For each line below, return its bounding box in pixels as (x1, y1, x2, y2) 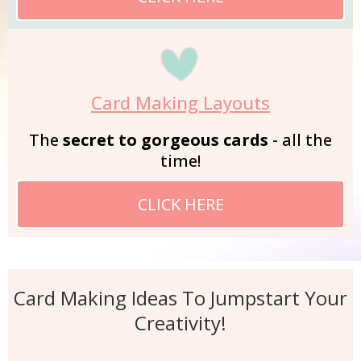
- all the (268, 128, 332, 151)
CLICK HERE (137, 193, 224, 215)
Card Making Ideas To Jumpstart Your (14, 284, 347, 311)
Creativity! (135, 309, 226, 336)
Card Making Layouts (91, 89, 270, 114)
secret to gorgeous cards (63, 128, 268, 151)
